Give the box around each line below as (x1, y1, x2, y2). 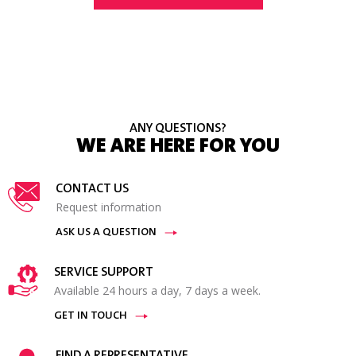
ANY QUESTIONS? (130, 122, 226, 136)
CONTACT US (56, 183, 129, 196)
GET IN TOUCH (53, 311, 127, 323)
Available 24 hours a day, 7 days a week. (53, 283, 261, 299)
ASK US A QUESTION (56, 227, 157, 239)
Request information (56, 199, 161, 215)
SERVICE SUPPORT (53, 266, 153, 280)
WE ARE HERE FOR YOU (76, 137, 280, 158)
